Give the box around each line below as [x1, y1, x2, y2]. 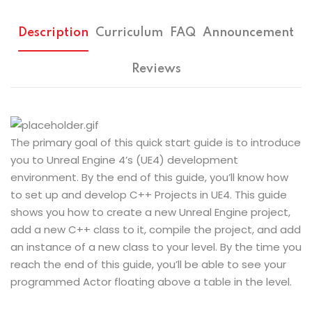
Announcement [203, 26, 294, 39]
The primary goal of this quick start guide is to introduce [10, 134, 301, 150]
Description [18, 26, 88, 39]
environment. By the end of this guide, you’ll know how [10, 169, 288, 185]
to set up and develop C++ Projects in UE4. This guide [10, 187, 287, 202]
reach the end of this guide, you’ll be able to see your [10, 256, 286, 272]
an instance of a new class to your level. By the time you [10, 239, 302, 254]
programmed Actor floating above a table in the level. [10, 274, 292, 289]
